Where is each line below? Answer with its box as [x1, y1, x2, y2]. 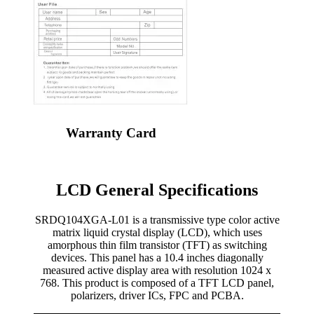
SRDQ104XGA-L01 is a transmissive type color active [34, 213, 280, 226]
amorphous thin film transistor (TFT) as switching [47, 238, 267, 251]
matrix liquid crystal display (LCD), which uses [52, 226, 262, 238]
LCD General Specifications [56, 181, 258, 200]
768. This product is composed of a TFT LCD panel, [40, 276, 274, 289]
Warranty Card [65, 125, 156, 141]
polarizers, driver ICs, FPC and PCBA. [70, 289, 244, 301]
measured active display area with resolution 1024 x [43, 264, 271, 276]
